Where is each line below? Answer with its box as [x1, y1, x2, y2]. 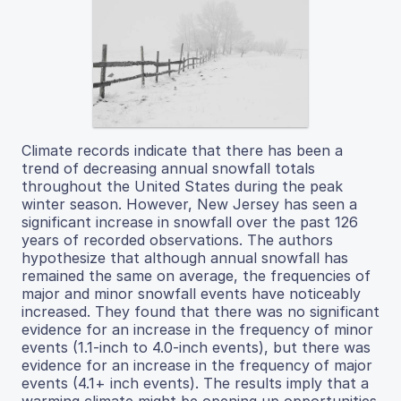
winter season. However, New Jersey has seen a [21, 194, 357, 213]
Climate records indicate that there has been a [21, 141, 343, 159]
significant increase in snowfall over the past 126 [21, 212, 358, 231]
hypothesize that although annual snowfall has [21, 248, 348, 267]
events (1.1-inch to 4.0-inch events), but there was [21, 337, 371, 356]
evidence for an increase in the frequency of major [21, 355, 372, 374]
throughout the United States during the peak [21, 176, 343, 195]
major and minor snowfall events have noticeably [21, 284, 361, 303]
